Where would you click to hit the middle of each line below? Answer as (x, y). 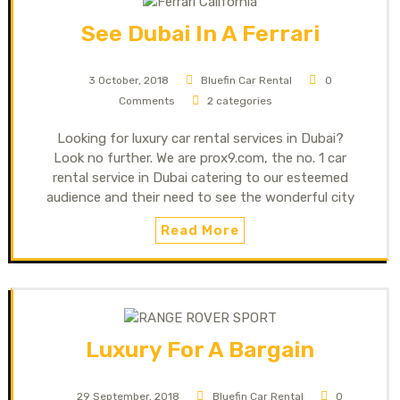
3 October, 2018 (128, 80)
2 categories (240, 100)
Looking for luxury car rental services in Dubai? (200, 138)
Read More (200, 230)
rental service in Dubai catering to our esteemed (200, 177)
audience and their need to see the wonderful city (200, 197)
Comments (146, 100)
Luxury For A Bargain (200, 349)
